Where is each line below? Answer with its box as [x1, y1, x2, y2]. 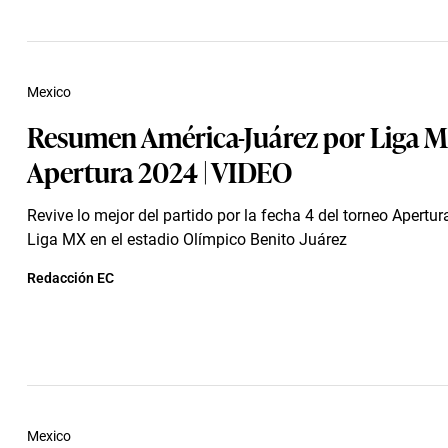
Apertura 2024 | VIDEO [27, 150, 292, 191]
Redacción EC [27, 270, 114, 286]
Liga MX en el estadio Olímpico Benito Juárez [27, 230, 347, 249]
